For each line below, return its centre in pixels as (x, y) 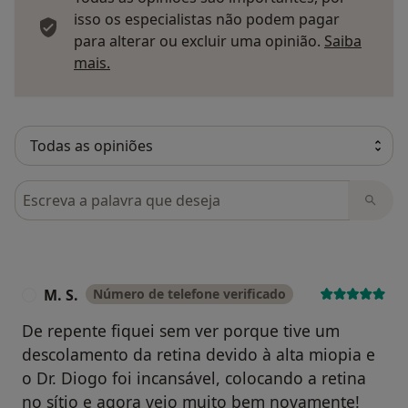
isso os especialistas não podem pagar (207, 19)
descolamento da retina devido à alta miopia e (199, 354)
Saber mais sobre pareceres (206, 61)
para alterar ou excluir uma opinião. (199, 41)
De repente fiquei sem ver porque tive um (181, 330)
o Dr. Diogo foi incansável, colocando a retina (194, 377)
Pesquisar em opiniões (95, 190)
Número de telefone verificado (189, 293)
